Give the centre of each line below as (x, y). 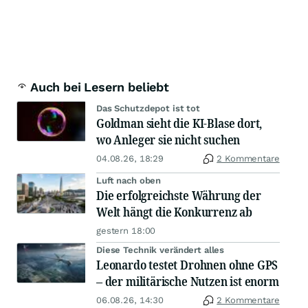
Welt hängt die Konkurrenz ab (174, 212)
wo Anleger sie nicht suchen (168, 140)
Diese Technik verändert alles (161, 250)
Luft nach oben (129, 181)
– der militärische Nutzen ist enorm (188, 282)
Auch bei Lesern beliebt (100, 87)
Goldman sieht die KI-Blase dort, (179, 123)
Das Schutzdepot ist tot (148, 109)
